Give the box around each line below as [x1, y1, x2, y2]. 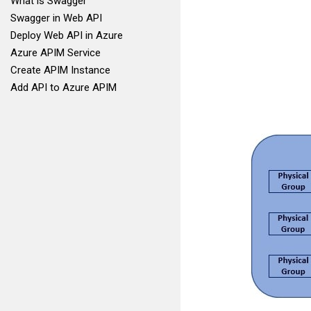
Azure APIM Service [10, 47, 101, 59]
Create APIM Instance [10, 64, 110, 76]
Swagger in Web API [10, 12, 102, 24]
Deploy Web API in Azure [10, 29, 123, 42]
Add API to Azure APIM [10, 81, 117, 94]
